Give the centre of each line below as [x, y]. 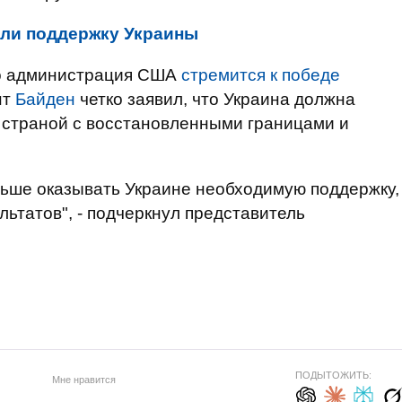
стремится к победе [261, 75]
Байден [45, 99]
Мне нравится [83, 379]
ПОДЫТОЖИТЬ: [333, 375]
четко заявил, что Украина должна [215, 99]
